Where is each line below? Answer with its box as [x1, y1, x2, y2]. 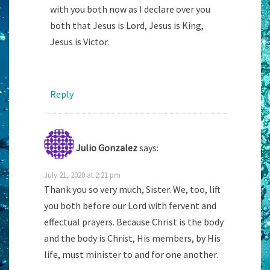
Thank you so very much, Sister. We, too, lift [44, 183, 221, 195]
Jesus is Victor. [50, 35, 109, 48]
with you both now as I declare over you [50, 2, 210, 15]
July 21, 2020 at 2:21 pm [44, 169, 121, 180]
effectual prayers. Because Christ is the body [44, 215, 224, 228]
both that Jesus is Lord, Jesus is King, [50, 19, 204, 31]
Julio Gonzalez [76, 141, 137, 154]
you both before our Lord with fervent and [44, 199, 216, 212]
